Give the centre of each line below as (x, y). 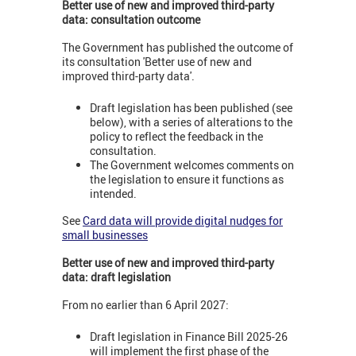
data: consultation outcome (131, 19)
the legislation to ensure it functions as (187, 180)
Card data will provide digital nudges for (183, 220)
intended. (113, 194)
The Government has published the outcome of (178, 47)
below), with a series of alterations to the (191, 122)
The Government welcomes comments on (192, 165)
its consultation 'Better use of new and (157, 61)
